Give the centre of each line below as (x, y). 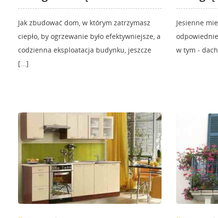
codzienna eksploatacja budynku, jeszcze (85, 50)
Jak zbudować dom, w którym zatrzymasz (84, 23)
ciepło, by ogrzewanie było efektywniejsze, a (89, 36)
